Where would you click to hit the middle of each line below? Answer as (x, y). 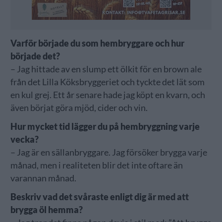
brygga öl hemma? (46, 210)
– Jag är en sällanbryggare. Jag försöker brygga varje (109, 152)
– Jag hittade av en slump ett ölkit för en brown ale (106, 69)
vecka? (25, 139)
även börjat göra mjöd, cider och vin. (79, 108)
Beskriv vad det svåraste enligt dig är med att (99, 197)
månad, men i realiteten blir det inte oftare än (96, 165)
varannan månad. (43, 178)
